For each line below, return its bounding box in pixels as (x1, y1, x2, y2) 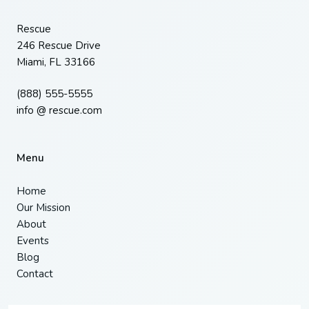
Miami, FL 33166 (17, 54, 95, 69)
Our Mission (17, 201, 70, 215)
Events (17, 234, 49, 248)
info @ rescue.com (17, 103, 102, 118)
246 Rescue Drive (17, 38, 101, 52)
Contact (17, 267, 53, 281)
